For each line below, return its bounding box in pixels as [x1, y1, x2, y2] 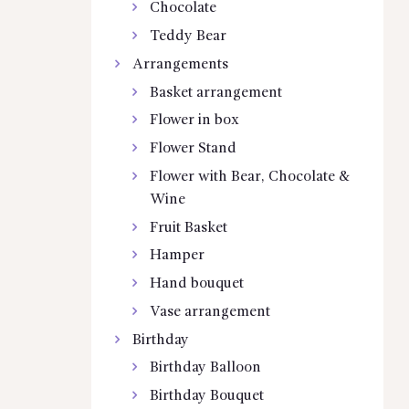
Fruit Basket [150, 220, 228, 236]
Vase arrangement [150, 304, 271, 320]
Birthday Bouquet [150, 389, 265, 404]
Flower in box [150, 113, 240, 129]
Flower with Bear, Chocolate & [150, 169, 351, 184]
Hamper [150, 248, 205, 264]
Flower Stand [150, 142, 237, 157]
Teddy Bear [150, 29, 227, 45]
